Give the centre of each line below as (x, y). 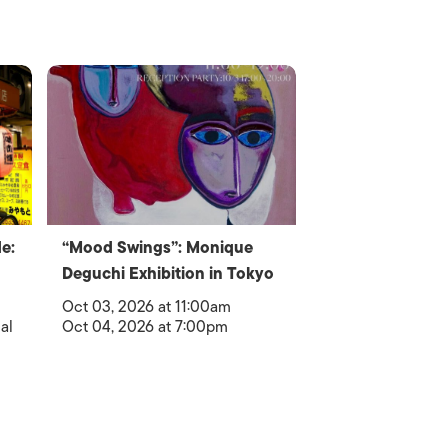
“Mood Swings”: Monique (158, 248)
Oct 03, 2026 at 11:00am (147, 307)
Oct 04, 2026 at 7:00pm (145, 327)
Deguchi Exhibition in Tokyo (168, 274)
